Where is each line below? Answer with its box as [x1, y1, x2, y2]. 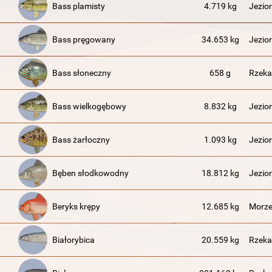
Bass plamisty [52, 1, 105, 11]
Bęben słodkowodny [52, 168, 129, 178]
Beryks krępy [52, 202, 100, 211]
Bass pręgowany [52, 35, 115, 44]
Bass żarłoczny [52, 135, 110, 144]
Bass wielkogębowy [52, 101, 126, 111]
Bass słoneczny [52, 68, 111, 78]
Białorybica [52, 235, 95, 245]
